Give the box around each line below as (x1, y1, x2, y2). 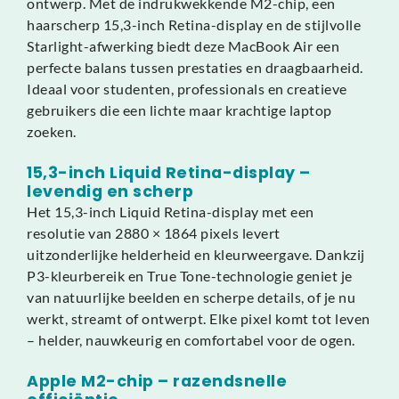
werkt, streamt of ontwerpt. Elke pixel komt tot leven (27, 309, 370, 327)
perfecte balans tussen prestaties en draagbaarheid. (27, 58, 363, 76)
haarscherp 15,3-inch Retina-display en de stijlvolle (27, 15, 361, 33)
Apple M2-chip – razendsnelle (27, 370, 287, 392)
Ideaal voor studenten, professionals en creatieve (27, 79, 347, 97)
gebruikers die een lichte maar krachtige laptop (27, 101, 332, 118)
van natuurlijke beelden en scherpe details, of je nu (27, 288, 355, 305)
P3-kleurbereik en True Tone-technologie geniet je (27, 266, 353, 284)
